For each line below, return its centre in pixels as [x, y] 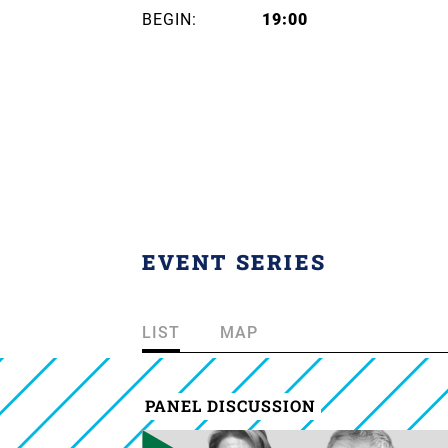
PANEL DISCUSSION [230, 405]
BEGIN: [169, 19]
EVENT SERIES [234, 261]
